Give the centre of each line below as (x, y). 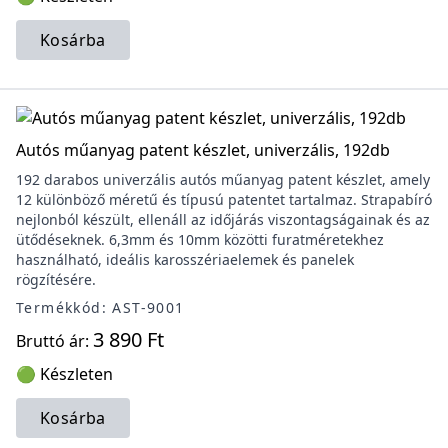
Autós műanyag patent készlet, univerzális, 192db (203, 150)
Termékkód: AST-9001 (100, 307)
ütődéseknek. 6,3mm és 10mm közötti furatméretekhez (200, 239)
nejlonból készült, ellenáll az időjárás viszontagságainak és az (223, 219)
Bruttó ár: (54, 341)
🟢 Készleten (64, 374)
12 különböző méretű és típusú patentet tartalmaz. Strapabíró (224, 199)
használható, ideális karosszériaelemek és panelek (185, 259)
